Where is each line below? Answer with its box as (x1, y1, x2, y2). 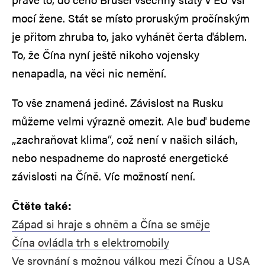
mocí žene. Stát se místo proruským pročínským (12, 9, 250, 26)
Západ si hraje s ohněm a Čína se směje (12, 215, 210, 232)
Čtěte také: (12, 197, 72, 214)
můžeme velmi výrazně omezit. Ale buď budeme (12, 112, 250, 129)
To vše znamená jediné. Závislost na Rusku (12, 94, 224, 111)
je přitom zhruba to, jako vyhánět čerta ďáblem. (12, 28, 247, 44)
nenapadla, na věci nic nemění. (12, 64, 166, 81)
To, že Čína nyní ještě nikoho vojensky (12, 46, 199, 63)
